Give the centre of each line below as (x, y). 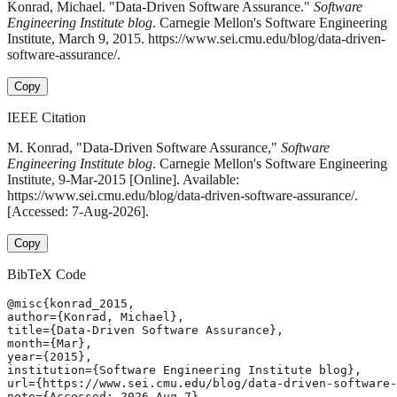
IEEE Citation (47, 118)
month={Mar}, (50, 344)
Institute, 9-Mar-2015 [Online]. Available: (123, 180)
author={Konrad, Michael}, (96, 317)
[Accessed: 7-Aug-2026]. (78, 212)
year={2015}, (50, 357)
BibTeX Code (47, 275)
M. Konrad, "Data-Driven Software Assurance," (144, 148)
